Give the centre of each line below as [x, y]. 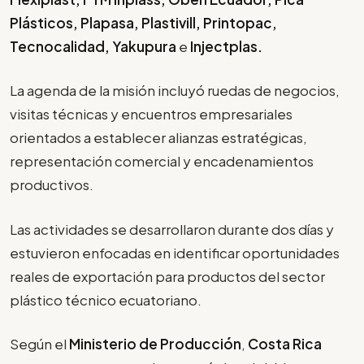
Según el [39, 344]
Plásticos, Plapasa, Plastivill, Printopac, [143, 22]
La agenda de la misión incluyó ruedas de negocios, [175, 91]
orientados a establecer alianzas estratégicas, [158, 138]
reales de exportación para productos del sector [167, 276]
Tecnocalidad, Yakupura [93, 46]
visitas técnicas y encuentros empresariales [151, 114]
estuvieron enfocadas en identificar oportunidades [175, 252]
